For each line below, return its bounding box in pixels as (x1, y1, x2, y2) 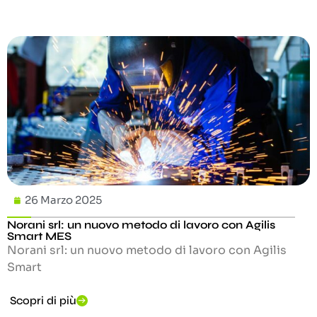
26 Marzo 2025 (25, 193, 102, 207)
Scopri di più (10, 293, 76, 307)
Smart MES (7, 229, 71, 243)
